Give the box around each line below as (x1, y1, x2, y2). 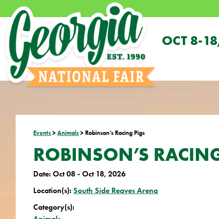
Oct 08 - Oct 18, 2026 (53, 169, 126, 178)
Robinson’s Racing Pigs (85, 129, 145, 136)
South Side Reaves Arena (73, 186, 158, 195)
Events (33, 129, 51, 136)
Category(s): (33, 202, 75, 212)
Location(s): (33, 186, 74, 195)
